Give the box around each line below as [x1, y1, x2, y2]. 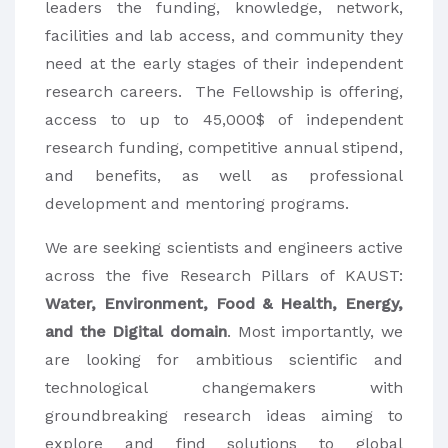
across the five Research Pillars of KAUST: [45, 266, 403, 286]
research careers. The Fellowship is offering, [45, 82, 403, 102]
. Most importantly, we [227, 322, 403, 342]
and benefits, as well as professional [45, 166, 403, 186]
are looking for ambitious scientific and [45, 350, 403, 370]
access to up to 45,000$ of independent [45, 110, 403, 130]
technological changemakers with [45, 378, 403, 398]
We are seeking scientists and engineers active [45, 238, 403, 258]
